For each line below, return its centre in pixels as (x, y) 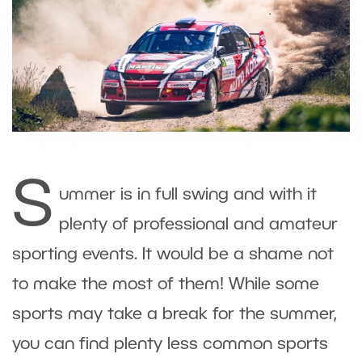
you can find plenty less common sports (170, 344)
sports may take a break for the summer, (175, 314)
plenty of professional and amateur (198, 225)
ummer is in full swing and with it (188, 195)
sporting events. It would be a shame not (173, 255)
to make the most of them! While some (166, 284)
